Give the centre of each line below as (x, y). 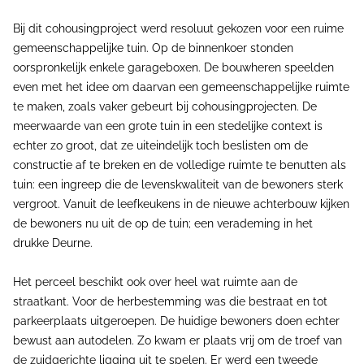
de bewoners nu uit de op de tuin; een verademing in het (163, 223)
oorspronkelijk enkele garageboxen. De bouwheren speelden (173, 67)
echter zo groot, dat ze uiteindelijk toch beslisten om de (160, 145)
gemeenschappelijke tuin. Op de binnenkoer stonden (153, 48)
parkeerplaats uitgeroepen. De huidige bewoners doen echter (176, 321)
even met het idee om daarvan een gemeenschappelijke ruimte (181, 87)
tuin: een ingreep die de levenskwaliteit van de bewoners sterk (178, 184)
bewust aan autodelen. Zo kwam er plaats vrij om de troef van (178, 340)
